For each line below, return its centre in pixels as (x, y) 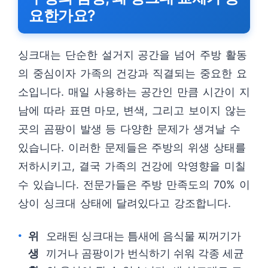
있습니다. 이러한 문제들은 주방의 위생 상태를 (132, 147)
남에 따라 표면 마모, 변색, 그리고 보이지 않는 (132, 110)
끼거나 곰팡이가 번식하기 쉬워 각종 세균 (145, 253)
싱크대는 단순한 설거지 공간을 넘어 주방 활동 (133, 55)
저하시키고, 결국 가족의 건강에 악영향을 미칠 (132, 166)
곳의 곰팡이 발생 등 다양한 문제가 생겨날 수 (129, 129)
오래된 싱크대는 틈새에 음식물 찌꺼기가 (143, 236)
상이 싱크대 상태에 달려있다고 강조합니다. (125, 203)
